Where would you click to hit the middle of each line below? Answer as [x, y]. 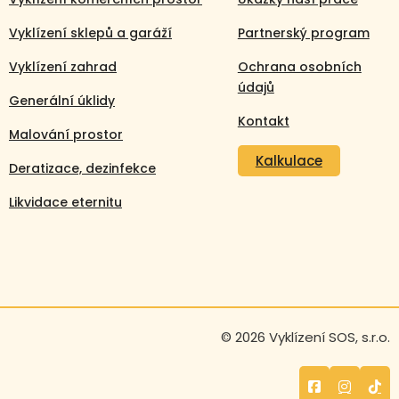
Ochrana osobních [299, 66]
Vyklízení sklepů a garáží [90, 33]
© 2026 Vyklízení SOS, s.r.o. [305, 337]
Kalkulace [289, 160]
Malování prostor [66, 134]
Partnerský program [303, 33]
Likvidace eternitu [65, 202]
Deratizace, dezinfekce [82, 168]
